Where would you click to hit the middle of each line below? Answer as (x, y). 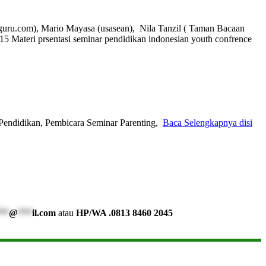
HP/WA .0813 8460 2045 (124, 213)
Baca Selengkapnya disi (208, 122)
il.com (44, 213)
